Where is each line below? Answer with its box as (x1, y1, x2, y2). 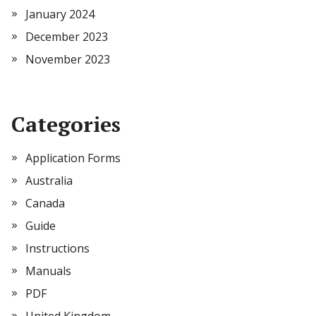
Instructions (25, 241, 90, 256)
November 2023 (25, 51, 110, 67)
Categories (11, 110, 121, 138)
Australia (25, 173, 73, 188)
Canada (25, 195, 65, 211)
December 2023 (25, 29, 108, 44)
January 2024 (25, 6, 95, 22)
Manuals (25, 263, 71, 279)
